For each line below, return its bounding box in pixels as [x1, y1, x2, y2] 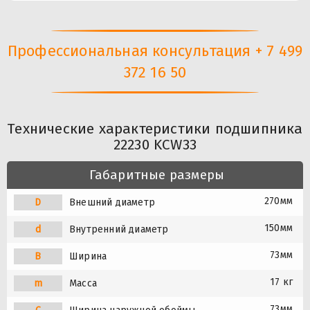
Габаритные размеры [89, 167, 225, 183]
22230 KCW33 [113, 136, 197, 154]
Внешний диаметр [69, 197, 155, 209]
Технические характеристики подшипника [7, 120, 303, 138]
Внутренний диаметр [69, 224, 169, 236]
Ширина [69, 250, 107, 263]
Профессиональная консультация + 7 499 [7, 42, 303, 61]
